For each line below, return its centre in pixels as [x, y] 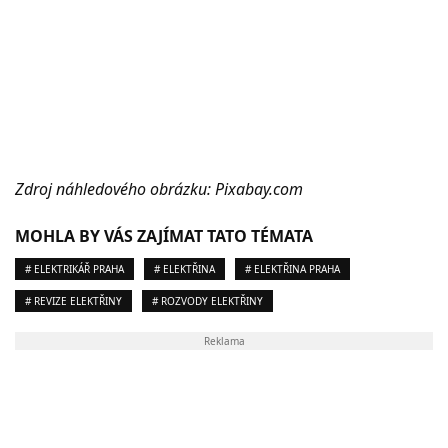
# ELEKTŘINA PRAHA [292, 268]
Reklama [224, 340]
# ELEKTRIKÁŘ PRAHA [74, 268]
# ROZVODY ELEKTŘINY [207, 300]
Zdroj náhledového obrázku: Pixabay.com [159, 188]
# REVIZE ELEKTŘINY [73, 300]
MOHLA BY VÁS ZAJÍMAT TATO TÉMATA [164, 235]
